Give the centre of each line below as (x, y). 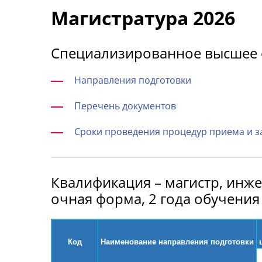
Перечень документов (125, 106)
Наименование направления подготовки (177, 242)
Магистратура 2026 (143, 18)
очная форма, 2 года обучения (155, 198)
